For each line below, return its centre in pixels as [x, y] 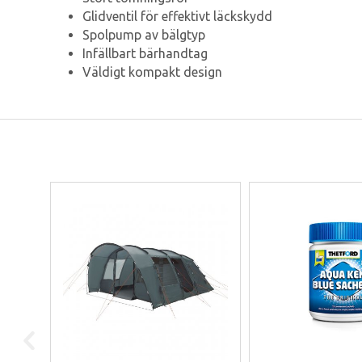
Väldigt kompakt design [152, 72]
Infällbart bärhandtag [145, 54]
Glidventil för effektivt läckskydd [177, 17]
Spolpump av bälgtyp [144, 35]
